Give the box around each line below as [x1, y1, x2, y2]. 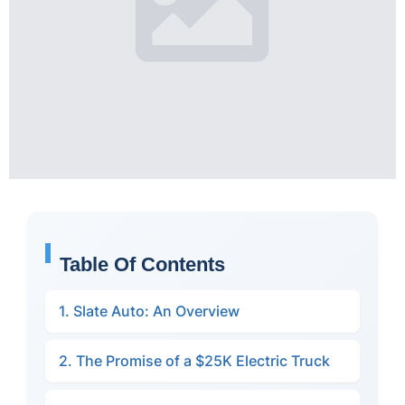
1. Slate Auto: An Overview [59, 302, 240, 320]
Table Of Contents [60, 253, 225, 276]
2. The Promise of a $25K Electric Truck [59, 352, 330, 370]
